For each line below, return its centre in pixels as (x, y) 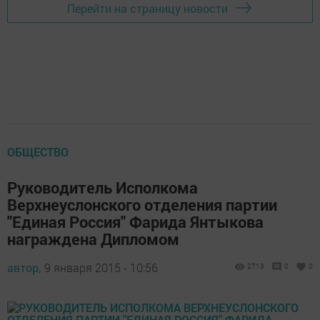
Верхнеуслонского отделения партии (142, 205)
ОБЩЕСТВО (38, 152)
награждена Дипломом (93, 239)
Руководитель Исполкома (102, 188)
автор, (24, 268)
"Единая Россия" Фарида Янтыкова (135, 222)
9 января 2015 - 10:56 (101, 268)
